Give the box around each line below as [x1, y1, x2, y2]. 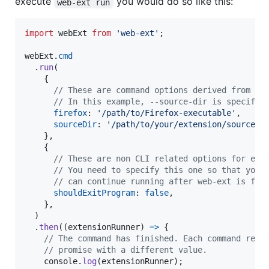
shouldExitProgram [53, 188, 135, 198]
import [25, 28, 53, 38]
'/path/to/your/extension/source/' [106, 119, 265, 130]
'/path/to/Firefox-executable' [97, 108, 236, 118]
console [44, 256, 77, 267]
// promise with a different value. [44, 245, 207, 255]
